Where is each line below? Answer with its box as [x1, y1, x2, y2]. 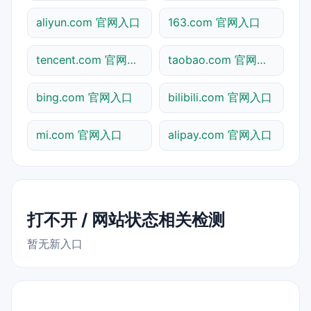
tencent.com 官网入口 [127, 52, 136, 67]
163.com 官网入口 [168, 15, 260, 29]
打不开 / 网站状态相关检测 [27, 209, 225, 230]
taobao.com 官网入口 [257, 52, 266, 67]
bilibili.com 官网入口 [168, 90, 272, 104]
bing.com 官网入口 [36, 90, 133, 104]
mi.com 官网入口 [36, 127, 122, 142]
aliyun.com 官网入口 [36, 15, 140, 29]
